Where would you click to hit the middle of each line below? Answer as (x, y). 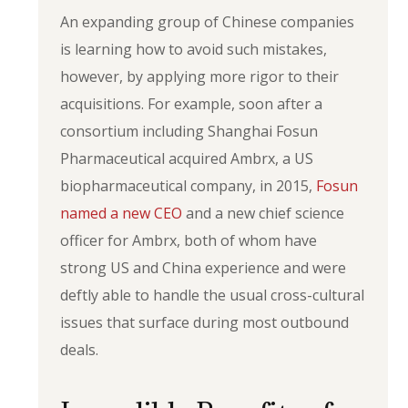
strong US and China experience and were (204, 268)
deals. (80, 350)
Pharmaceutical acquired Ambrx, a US (187, 158)
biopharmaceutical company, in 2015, (189, 186)
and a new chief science (264, 213)
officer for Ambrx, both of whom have (189, 240)
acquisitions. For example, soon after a (192, 104)
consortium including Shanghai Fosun (189, 131)
